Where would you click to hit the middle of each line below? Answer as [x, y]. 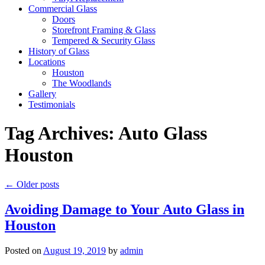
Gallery [42, 94]
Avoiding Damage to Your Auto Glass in [125, 209]
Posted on [23, 250]
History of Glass [59, 51]
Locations [47, 62]
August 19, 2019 [75, 250]
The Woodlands [82, 83]
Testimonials [52, 104]
